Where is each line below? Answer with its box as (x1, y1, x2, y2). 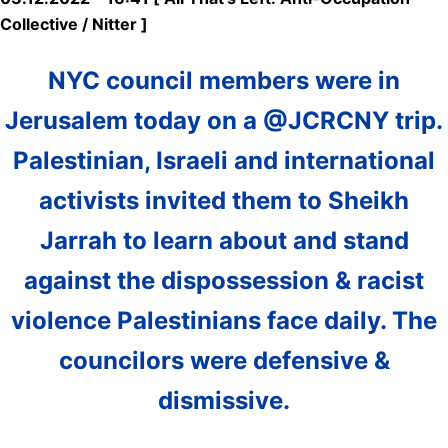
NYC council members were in (48, 65, 400, 95)
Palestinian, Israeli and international (13, 145, 435, 175)
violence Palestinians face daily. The (11, 305, 437, 335)
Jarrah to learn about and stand (39, 225, 409, 255)
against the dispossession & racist (24, 265, 424, 295)
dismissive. (158, 385, 290, 415)
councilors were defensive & (58, 345, 390, 375)
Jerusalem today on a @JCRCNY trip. (5, 105, 443, 135)
